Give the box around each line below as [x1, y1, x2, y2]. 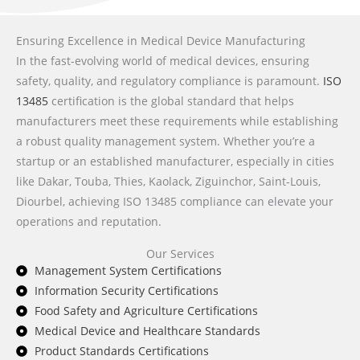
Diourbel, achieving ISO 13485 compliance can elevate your [16, 194, 333, 210]
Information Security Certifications [34, 283, 219, 299]
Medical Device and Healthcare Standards [34, 323, 260, 339]
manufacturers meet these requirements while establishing [16, 113, 338, 129]
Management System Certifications [34, 263, 222, 279]
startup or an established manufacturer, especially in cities [16, 153, 334, 170]
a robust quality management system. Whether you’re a [16, 133, 315, 149]
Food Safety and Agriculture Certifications [34, 303, 258, 319]
